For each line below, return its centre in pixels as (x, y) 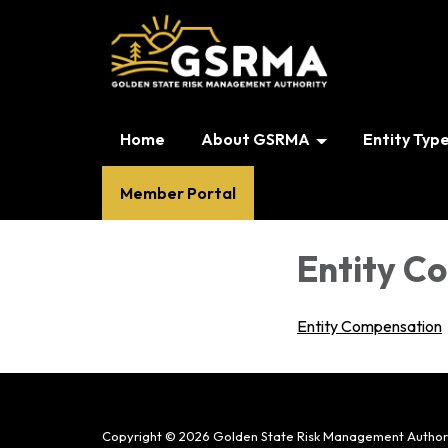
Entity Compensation (369, 325)
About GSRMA (255, 139)
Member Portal (178, 193)
